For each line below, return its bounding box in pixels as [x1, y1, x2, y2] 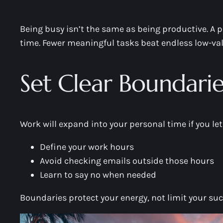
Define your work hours [40, 141, 134, 152]
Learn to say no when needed [40, 169, 156, 180]
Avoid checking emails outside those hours [40, 155, 214, 166]
